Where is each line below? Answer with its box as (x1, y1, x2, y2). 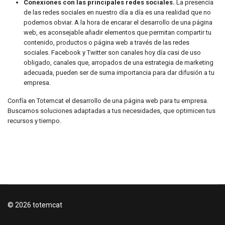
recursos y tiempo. (8, 117, 61, 125)
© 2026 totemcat (8, 201, 62, 209)
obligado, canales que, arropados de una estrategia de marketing (24, 59, 213, 66)
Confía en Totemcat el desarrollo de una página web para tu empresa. (8, 97, 208, 104)
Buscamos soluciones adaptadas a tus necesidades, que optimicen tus (8, 107, 215, 115)
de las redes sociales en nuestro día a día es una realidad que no (24, 9, 211, 16)
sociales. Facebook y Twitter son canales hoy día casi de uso (24, 49, 201, 56)
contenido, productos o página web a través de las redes (24, 39, 189, 46)
